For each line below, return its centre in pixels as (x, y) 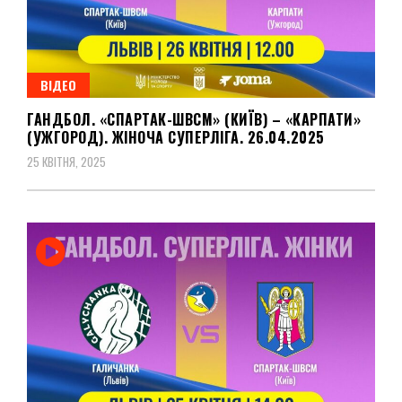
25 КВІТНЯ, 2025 (66, 162)
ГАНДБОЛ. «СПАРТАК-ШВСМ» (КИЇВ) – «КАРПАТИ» (194, 120)
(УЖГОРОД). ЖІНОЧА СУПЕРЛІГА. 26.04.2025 (176, 138)
